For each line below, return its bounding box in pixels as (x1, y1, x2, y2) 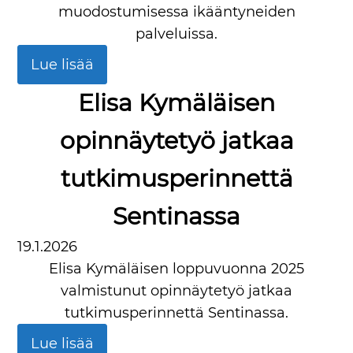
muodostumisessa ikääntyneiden (58, 3, 295, 20)
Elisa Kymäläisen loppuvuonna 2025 (49, 260, 304, 277)
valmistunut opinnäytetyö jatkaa (61, 282, 292, 299)
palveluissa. (136, 25, 217, 43)
